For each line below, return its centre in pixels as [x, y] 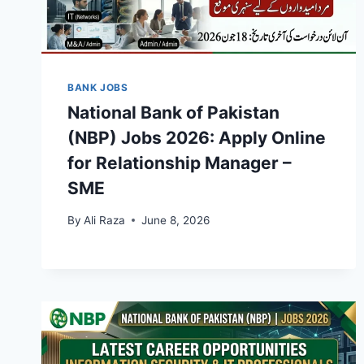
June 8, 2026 [176, 220]
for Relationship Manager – [180, 163]
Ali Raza [105, 220]
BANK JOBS [98, 88]
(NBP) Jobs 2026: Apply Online [197, 138]
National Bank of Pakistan [173, 113]
